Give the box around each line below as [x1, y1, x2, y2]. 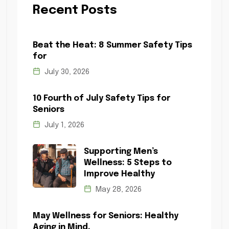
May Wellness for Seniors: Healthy [32, 212, 178, 220]
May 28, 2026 [93, 186, 142, 194]
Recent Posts [32, 4, 117, 17]
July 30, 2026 [42, 68, 89, 76]
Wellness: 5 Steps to [83, 158, 172, 167]
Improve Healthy [83, 170, 155, 178]
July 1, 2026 [42, 121, 84, 129]
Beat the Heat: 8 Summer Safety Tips [32, 41, 192, 50]
